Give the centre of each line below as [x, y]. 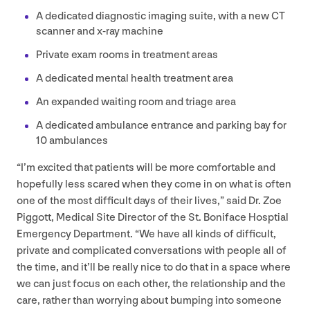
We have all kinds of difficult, [208, 235]
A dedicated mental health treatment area [136, 79]
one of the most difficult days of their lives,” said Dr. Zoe [149, 201]
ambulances [77, 141]
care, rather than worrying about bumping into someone [149, 301]
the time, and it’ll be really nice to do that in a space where [154, 268]
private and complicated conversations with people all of [152, 251]
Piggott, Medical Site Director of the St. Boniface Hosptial [153, 218]
